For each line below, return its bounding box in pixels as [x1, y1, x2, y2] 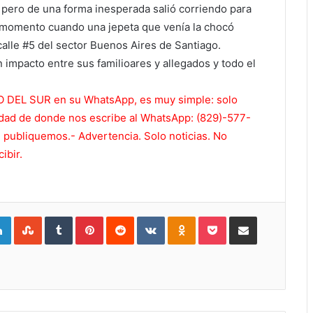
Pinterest [103, 210, 143, 222]
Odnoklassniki [195, 210, 255, 222]
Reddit [133, 210, 161, 222]
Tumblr [72, 210, 101, 222]
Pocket [226, 210, 256, 222]
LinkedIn [10, 210, 47, 222]
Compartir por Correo [256, 210, 286, 222]
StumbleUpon [41, 210, 101, 222]
